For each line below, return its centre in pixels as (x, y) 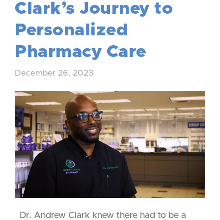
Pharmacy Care (81, 52)
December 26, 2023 (54, 73)
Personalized (71, 30)
